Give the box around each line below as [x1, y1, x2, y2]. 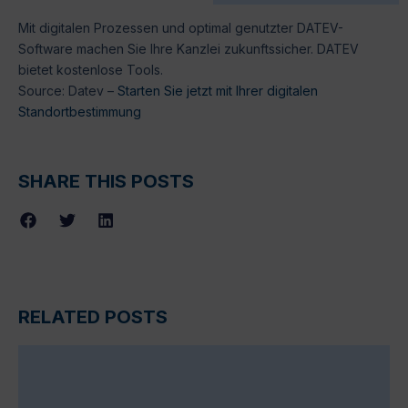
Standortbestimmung [18, 103, 141, 119]
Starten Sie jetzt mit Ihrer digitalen [117, 82, 318, 98]
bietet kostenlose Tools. [18, 61, 163, 77]
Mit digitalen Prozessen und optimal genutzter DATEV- [18, 19, 343, 36]
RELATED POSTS [18, 305, 168, 328]
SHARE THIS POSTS [18, 170, 194, 193]
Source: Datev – [18, 82, 117, 98]
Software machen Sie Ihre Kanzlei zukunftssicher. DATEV [18, 40, 359, 56]
